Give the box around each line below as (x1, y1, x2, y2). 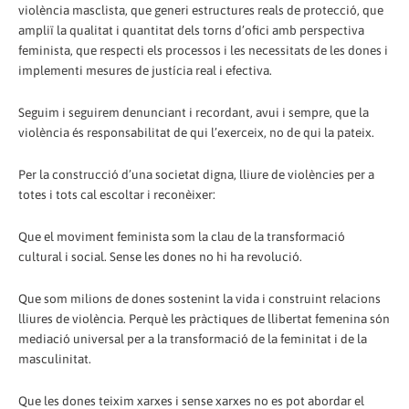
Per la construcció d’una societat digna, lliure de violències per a (18, 167, 374, 183)
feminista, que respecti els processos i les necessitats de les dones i (18, 43, 388, 58)
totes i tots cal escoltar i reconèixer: (18, 187, 215, 203)
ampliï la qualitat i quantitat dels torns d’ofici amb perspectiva (18, 23, 364, 38)
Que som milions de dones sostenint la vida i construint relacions (18, 291, 381, 307)
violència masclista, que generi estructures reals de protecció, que (18, 3, 383, 18)
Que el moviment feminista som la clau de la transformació (18, 229, 345, 245)
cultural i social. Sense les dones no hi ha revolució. (18, 249, 302, 265)
